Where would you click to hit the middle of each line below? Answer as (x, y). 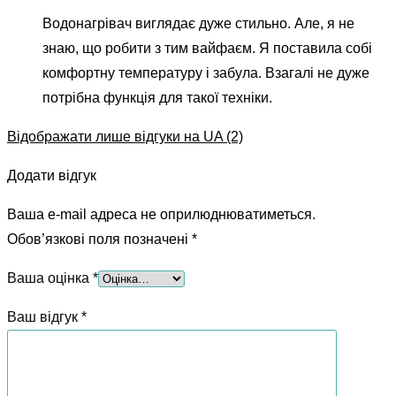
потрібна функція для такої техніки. (157, 97)
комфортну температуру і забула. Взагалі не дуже (206, 72)
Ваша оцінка (50, 278)
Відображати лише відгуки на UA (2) (125, 136)
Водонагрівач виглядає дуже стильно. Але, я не (198, 23)
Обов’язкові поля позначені (99, 239)
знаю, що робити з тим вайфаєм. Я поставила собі (207, 48)
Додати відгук (52, 175)
